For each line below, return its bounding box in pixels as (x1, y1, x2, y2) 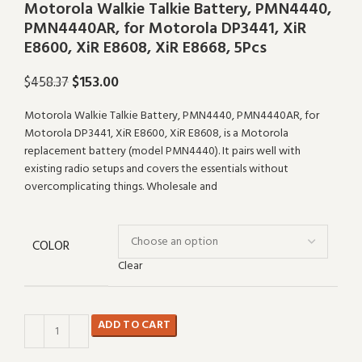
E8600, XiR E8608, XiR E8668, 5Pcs (24, 36, 267, 61)
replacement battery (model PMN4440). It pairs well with (24, 142, 301, 161)
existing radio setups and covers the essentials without (24, 160, 288, 179)
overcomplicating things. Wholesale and (24, 178, 217, 196)
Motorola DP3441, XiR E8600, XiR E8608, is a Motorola (24, 124, 288, 143)
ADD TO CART (98, 316, 171, 335)
